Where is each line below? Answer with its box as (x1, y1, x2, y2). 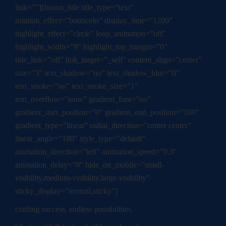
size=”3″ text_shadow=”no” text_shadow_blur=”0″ (15, 69, 180, 78)
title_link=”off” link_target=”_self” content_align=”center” (15, 55, 202, 65)
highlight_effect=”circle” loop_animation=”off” (15, 29, 166, 38)
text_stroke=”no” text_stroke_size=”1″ (15, 82, 138, 91)
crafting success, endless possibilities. (15, 205, 133, 214)
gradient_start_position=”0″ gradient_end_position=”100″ (15, 108, 199, 117)
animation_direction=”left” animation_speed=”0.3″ (15, 147, 177, 156)
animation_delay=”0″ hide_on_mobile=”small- (15, 160, 164, 169)
